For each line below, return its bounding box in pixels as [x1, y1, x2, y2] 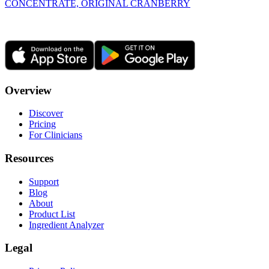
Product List [29, 208, 75, 219]
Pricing [29, 119, 56, 130]
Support [29, 176, 59, 187]
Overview [5, 83, 52, 97]
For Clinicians [29, 130, 82, 141]
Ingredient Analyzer [29, 219, 104, 230]
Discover [29, 108, 63, 119]
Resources [5, 151, 53, 165]
